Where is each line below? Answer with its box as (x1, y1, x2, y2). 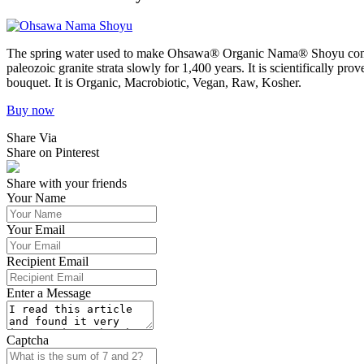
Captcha (6, 333, 49, 348)
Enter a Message (6, 286, 91, 301)
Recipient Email (6, 254, 89, 269)
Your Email (6, 223, 65, 237)
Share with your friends (6, 176, 127, 191)
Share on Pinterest (6, 145, 99, 160)
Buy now (6, 103, 54, 118)
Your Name (6, 191, 66, 206)
